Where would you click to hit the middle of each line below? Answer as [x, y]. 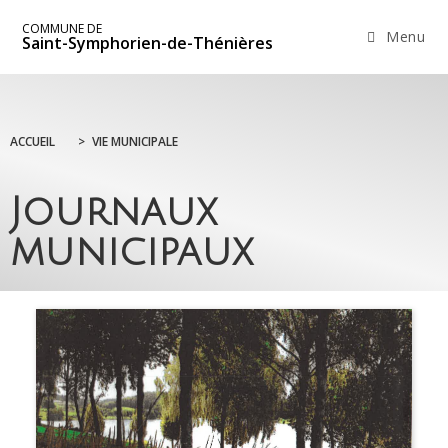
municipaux [131, 252]
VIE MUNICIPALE [135, 142]
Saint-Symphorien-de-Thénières [148, 43]
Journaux [113, 212]
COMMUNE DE [62, 28]
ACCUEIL [32, 142]
